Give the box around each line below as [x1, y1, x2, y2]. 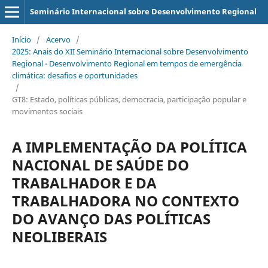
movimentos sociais [11, 105, 83, 117]
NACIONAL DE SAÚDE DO [11, 154, 189, 175]
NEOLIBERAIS [11, 226, 107, 246]
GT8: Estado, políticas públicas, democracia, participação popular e [11, 93, 246, 105]
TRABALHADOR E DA [11, 172, 157, 193]
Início [11, 33, 31, 45]
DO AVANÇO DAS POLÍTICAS [11, 208, 211, 229]
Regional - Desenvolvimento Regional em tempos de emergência [11, 57, 242, 69]
